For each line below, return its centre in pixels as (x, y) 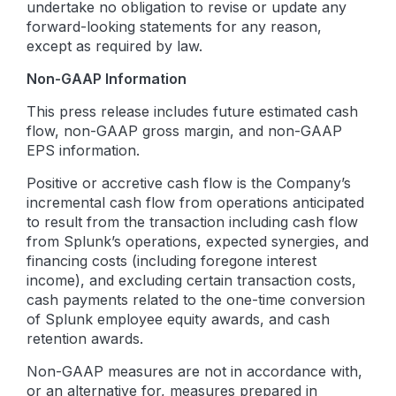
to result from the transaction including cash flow (192, 222)
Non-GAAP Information (107, 79)
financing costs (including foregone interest (171, 261)
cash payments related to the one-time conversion (196, 300)
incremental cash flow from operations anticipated (195, 202)
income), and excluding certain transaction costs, (191, 280)
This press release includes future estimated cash (192, 111)
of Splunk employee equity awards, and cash (178, 319)
